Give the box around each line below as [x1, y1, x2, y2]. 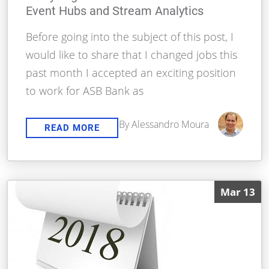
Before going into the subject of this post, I [26, 29, 234, 44]
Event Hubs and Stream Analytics [26, 4, 204, 19]
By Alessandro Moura [118, 118, 209, 131]
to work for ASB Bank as [26, 83, 144, 98]
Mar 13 [220, 185, 255, 199]
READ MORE [44, 122, 100, 134]
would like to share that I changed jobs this [26, 47, 238, 62]
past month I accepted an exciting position [26, 65, 237, 80]
